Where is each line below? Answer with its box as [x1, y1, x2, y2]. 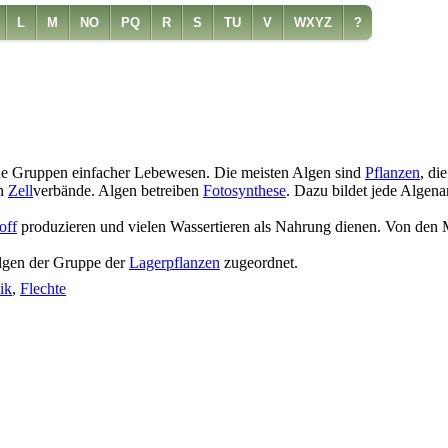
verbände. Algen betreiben [33, 181, 203, 199]
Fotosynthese [203, 181, 286, 199]
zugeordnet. [220, 253, 298, 271]
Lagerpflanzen [129, 253, 220, 271]
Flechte [20, 279, 66, 297]
